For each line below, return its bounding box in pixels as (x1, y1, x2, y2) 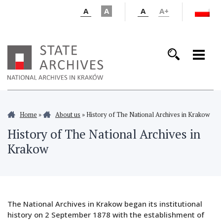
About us (55, 110, 80, 119)
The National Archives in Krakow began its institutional (7, 199, 202, 209)
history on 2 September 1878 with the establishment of (7, 210, 204, 220)
